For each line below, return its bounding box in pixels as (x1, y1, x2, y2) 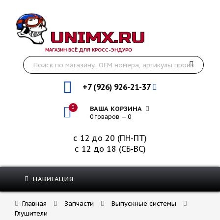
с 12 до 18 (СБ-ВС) (74, 144, 146, 154)
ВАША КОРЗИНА (90, 105, 144, 113)
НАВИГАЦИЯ (30, 175, 74, 183)
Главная (22, 199, 47, 208)
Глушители (15, 209, 48, 218)
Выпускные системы (111, 199, 176, 208)
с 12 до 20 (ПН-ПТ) (73, 133, 147, 143)
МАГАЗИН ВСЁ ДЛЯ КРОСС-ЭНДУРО (45, 47, 132, 54)
